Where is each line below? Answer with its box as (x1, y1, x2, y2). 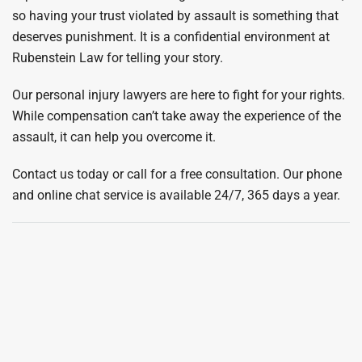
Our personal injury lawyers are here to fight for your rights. (12, 87, 345, 103)
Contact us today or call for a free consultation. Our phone (12, 166, 342, 182)
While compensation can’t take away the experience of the (12, 108, 341, 124)
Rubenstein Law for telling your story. (12, 50, 223, 65)
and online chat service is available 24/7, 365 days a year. (12, 187, 340, 203)
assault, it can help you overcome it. (12, 129, 219, 145)
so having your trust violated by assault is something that (12, 8, 339, 23)
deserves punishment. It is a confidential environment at (12, 29, 330, 44)
